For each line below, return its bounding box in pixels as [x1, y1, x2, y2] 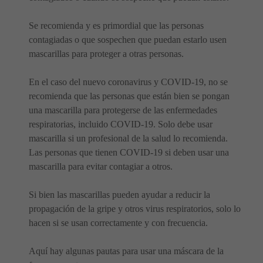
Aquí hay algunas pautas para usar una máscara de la [29, 246, 224, 257]
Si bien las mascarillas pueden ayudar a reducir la [29, 190, 210, 200]
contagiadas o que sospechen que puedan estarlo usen [29, 35, 227, 45]
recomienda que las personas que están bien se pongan [29, 91, 230, 102]
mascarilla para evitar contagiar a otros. [29, 161, 173, 172]
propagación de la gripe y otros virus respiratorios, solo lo [29, 204, 241, 214]
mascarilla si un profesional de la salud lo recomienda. [29, 133, 228, 144]
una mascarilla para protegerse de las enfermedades [29, 105, 217, 116]
